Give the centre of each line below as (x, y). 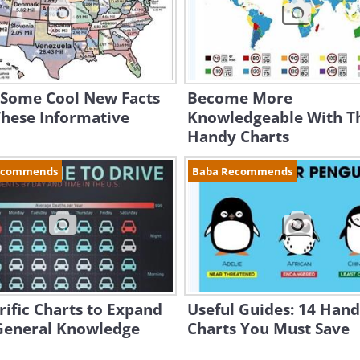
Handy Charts (238, 137)
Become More (240, 98)
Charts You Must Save (268, 329)
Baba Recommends (242, 171)
